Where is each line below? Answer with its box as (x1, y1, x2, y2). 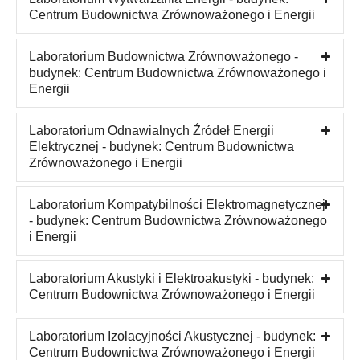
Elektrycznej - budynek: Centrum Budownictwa (29, 139, 294, 153)
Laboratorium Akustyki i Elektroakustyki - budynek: (29, 271, 314, 285)
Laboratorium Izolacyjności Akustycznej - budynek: (29, 329, 316, 343)
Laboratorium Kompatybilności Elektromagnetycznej (29, 197, 325, 211)
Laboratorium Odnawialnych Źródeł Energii (29, 123, 274, 137)
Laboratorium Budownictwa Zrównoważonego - (29, 49, 298, 63)
